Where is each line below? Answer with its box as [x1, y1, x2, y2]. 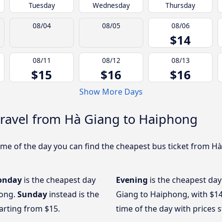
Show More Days [79, 86, 143, 98]
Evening [116, 174, 150, 185]
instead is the [47, 188, 99, 200]
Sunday [17, 188, 47, 200]
